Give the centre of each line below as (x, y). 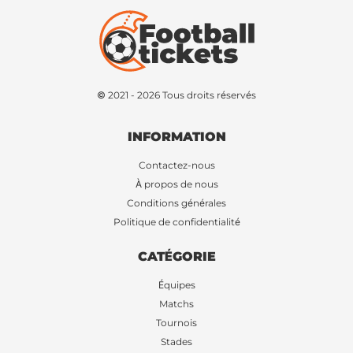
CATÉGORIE (176, 256)
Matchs (176, 304)
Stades (176, 342)
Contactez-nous (176, 165)
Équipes (176, 285)
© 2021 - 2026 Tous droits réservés (176, 95)
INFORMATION (176, 137)
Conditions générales (176, 203)
